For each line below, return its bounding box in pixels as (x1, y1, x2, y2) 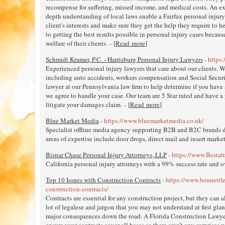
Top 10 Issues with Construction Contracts (46, 175, 161, 184)
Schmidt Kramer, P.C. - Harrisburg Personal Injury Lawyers (46, 54, 203, 64)
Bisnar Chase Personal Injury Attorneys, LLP (46, 150, 167, 159)
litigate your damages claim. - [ (46, 99, 130, 109)
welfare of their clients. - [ (46, 38, 116, 48)
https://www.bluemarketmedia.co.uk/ (104, 116, 204, 125)
